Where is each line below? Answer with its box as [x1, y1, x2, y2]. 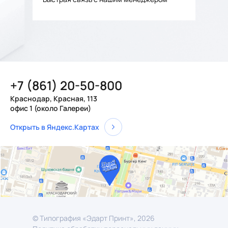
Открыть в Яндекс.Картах [10, 122, 99, 132]
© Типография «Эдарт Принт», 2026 [33, 213, 155, 223]
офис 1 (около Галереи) [10, 103, 91, 113]
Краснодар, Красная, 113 [10, 94, 97, 103]
